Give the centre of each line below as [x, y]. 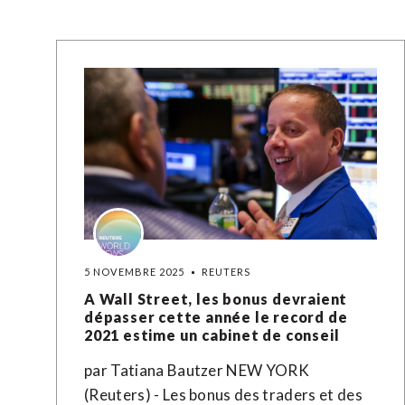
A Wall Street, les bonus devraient [216, 299]
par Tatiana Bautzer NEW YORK [197, 370]
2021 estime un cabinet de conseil [212, 335]
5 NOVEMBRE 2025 [135, 272]
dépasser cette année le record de [216, 317]
